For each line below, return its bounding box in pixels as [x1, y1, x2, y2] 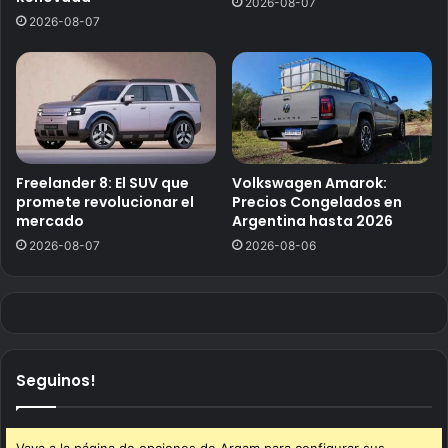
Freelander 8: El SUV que [16, 173, 189, 194]
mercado [16, 211, 84, 232]
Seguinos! [16, 370, 96, 392]
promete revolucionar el [16, 192, 194, 213]
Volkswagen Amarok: [232, 173, 387, 194]
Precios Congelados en [232, 192, 402, 213]
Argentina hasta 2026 [232, 211, 393, 232]
